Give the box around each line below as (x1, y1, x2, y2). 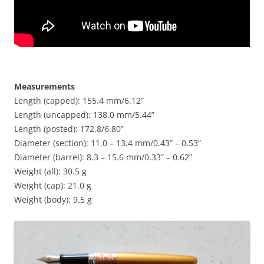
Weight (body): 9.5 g (14, 193, 92, 205)
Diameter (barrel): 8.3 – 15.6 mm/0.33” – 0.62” (14, 151, 192, 163)
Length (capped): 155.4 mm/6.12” (14, 94, 144, 106)
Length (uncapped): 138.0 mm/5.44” (14, 108, 154, 120)
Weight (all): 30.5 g (14, 165, 87, 177)
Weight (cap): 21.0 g (14, 179, 91, 191)
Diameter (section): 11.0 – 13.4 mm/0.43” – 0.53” (14, 137, 201, 148)
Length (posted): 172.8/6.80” (14, 123, 124, 134)
